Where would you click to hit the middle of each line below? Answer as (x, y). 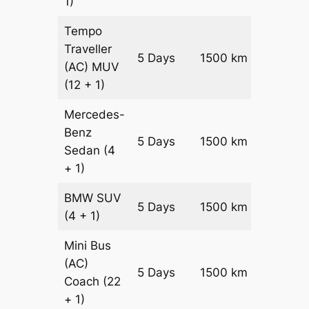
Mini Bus (88, 245)
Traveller (88, 49)
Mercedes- (95, 114)
